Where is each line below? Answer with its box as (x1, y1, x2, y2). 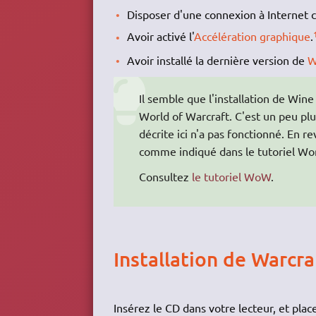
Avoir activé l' (127, 29, 195, 44)
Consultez (138, 169, 192, 184)
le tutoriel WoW (191, 169, 271, 184)
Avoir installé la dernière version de (127, 52, 308, 67)
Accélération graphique (194, 29, 311, 44)
